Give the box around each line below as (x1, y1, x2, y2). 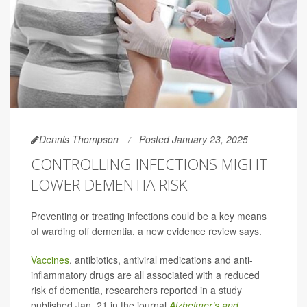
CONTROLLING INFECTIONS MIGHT (31, 153, 268, 174)
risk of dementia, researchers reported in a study (31, 282, 242, 297)
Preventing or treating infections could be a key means (31, 208, 267, 223)
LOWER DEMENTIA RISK (31, 173, 187, 195)
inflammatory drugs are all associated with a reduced (31, 267, 260, 282)
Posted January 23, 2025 (139, 132, 248, 146)
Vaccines (31, 252, 69, 267)
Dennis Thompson (39, 132, 119, 146)
